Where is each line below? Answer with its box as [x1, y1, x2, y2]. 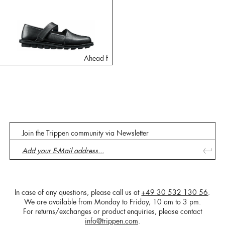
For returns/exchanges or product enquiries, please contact [23, 206, 202, 216]
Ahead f [83, 54, 108, 63]
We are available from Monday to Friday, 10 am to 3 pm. [24, 197, 201, 206]
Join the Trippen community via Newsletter [22, 128, 149, 138]
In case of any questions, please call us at [15, 187, 142, 197]
